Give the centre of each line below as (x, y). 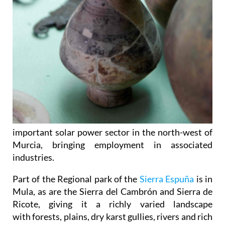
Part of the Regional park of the (76, 179)
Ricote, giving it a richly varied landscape (113, 204)
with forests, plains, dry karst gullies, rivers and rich (113, 217)
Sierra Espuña (167, 179)
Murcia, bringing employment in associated (113, 145)
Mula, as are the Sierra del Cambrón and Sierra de (113, 192)
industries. (33, 157)
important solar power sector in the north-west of (113, 132)
